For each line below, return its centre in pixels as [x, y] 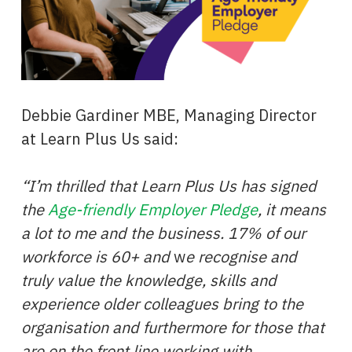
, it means [291, 209]
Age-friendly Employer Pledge [152, 209]
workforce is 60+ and [95, 256]
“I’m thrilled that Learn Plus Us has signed [169, 185]
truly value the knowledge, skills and [148, 280]
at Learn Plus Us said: [99, 138]
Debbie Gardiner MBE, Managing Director [169, 115]
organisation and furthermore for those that [172, 327]
